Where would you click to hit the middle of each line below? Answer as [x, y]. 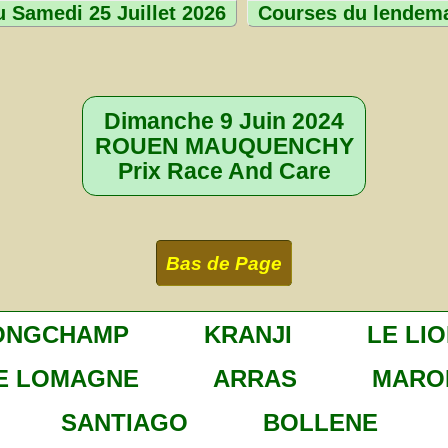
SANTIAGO [124, 423]
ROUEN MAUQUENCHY [224, 145]
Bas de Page [224, 263]
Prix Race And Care [224, 170]
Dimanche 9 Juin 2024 [224, 120]
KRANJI [248, 334]
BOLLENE [320, 423]
